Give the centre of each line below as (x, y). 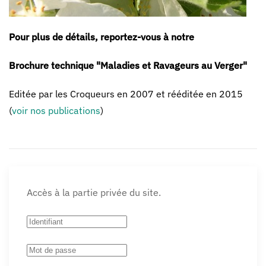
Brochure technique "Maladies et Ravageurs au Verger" (128, 65)
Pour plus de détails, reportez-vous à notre (102, 37)
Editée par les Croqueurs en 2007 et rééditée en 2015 (128, 94)
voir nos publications (56, 110)
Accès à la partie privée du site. (94, 192)
